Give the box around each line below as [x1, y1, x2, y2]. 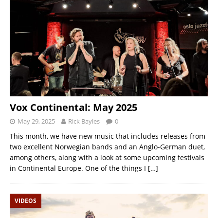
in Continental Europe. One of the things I [10, 163, 148, 173]
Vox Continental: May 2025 [10, 100, 137, 114]
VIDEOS [15, 196, 36, 205]
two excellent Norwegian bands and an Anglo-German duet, [10, 142, 205, 151]
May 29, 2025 [18, 116, 55, 126]
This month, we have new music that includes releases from [10, 131, 205, 141]
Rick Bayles [68, 116, 100, 126]
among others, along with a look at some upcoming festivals [10, 152, 204, 162]
